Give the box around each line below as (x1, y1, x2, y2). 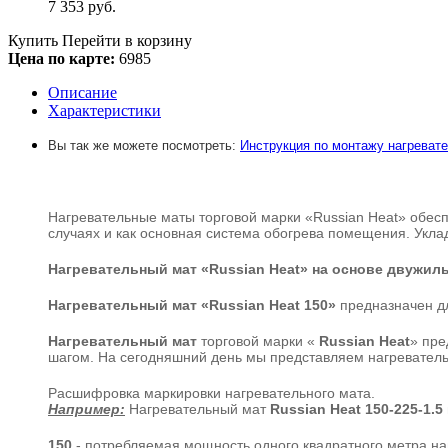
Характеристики (48, 101, 161, 119)
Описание (48, 83, 117, 101)
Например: (48, 400, 125, 417)
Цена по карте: (8, 49, 115, 67)
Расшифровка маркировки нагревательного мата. (48, 384, 375, 401)
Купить (8, 31, 58, 49)
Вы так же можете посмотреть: (48, 137, 240, 153)
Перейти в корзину (62, 31, 192, 49)
